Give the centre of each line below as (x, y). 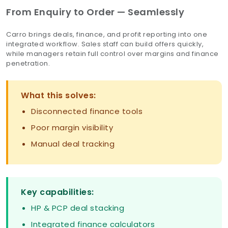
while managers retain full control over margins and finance (112, 53)
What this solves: (59, 95)
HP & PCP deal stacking (78, 208)
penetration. (28, 63)
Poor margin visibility (72, 127)
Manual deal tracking (73, 144)
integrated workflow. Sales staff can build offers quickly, (105, 44)
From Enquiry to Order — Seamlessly (95, 12)
